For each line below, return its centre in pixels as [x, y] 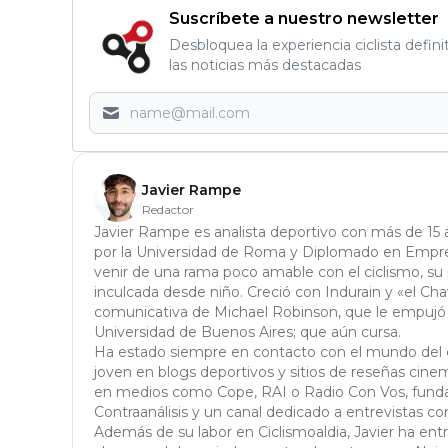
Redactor [168, 210]
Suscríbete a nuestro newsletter [304, 19]
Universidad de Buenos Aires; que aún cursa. [247, 332]
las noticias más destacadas [265, 65]
